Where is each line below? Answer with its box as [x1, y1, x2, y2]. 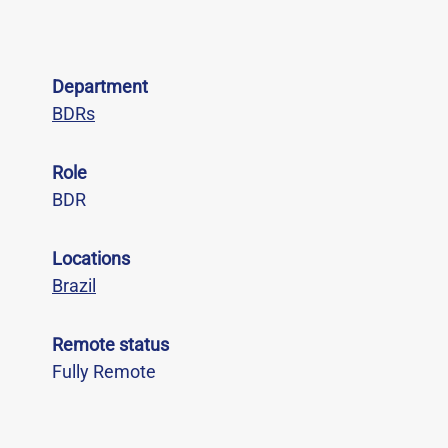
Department [52, 76, 148, 97]
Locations [52, 248, 130, 269]
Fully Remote [52, 361, 156, 382]
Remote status [52, 334, 169, 355]
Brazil [52, 275, 96, 296]
